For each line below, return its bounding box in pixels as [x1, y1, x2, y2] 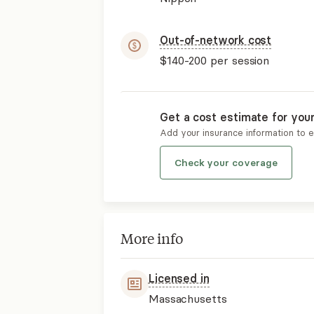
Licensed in [148, 271, 210, 285]
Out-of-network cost [159, 32, 272, 47]
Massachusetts [148, 291, 227, 306]
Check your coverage [174, 156, 278, 169]
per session [207, 53, 270, 67]
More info [120, 228, 183, 247]
